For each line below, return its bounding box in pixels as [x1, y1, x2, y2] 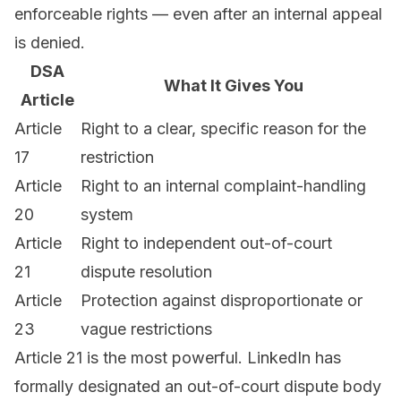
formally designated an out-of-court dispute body [14, 377, 381, 397]
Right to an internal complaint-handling [81, 176, 366, 196]
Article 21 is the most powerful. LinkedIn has [14, 348, 341, 368]
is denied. [14, 33, 85, 53]
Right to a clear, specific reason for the [81, 119, 366, 139]
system [81, 205, 133, 225]
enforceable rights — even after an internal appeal [14, 4, 382, 24]
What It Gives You [164, 76, 303, 96]
